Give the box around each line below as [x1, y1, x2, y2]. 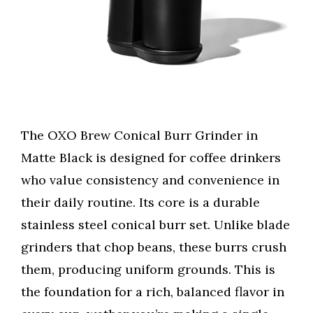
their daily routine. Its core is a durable [21, 194, 260, 211]
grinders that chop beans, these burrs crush [21, 239, 286, 256]
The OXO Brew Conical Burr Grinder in [21, 127, 258, 144]
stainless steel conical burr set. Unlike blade [21, 217, 290, 233]
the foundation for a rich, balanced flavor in [21, 284, 284, 300]
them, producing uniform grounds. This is [21, 261, 275, 278]
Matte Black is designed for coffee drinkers [21, 150, 281, 166]
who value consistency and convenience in [21, 172, 279, 189]
